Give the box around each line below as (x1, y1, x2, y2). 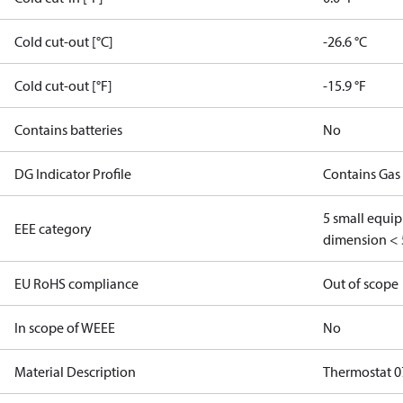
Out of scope (323, 274, 399, 292)
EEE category (14, 219, 92, 237)
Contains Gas (323, 165, 401, 183)
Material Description (14, 363, 136, 381)
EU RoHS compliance (14, 274, 139, 292)
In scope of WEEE (14, 318, 115, 336)
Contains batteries (14, 121, 122, 139)
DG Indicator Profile (14, 165, 131, 183)
